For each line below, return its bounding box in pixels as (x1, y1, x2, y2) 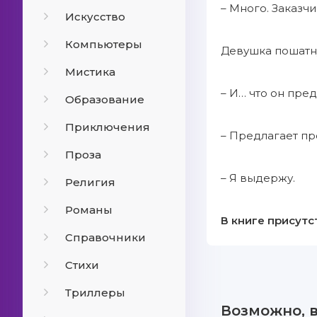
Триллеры (65, 286, 125, 299)
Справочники (65, 231, 146, 244)
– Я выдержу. (221, 171, 295, 185)
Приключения (65, 120, 150, 134)
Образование (65, 93, 144, 106)
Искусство (65, 10, 125, 23)
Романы (65, 203, 113, 217)
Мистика (65, 65, 115, 79)
